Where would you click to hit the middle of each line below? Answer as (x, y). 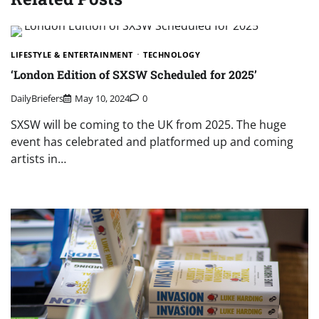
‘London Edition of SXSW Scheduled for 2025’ (134, 75)
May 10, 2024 (102, 98)
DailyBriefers (37, 98)
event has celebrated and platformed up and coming (152, 141)
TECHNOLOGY (172, 54)
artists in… (38, 158)
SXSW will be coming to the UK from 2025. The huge (148, 124)
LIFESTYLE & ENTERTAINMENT (72, 54)
